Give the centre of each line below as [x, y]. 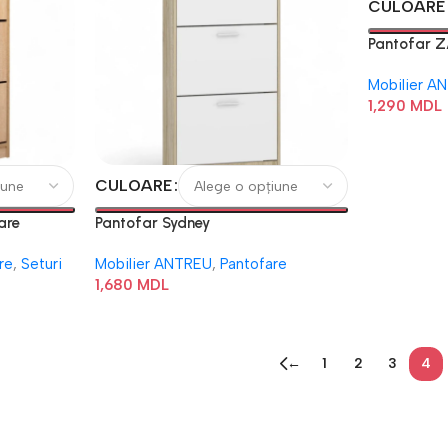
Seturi [41, 264]
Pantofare [253, 264]
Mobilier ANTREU [153, 264]
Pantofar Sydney [152, 223]
